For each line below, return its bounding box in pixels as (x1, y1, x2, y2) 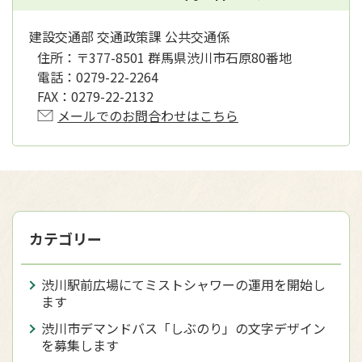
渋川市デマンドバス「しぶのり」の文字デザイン (41, 318, 326, 338)
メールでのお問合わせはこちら (57, 106, 238, 125)
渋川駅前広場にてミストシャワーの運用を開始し (41, 275, 326, 294)
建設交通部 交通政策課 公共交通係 (29, 27, 229, 46)
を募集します (41, 335, 119, 355)
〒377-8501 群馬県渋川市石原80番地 (76, 48, 292, 67)
